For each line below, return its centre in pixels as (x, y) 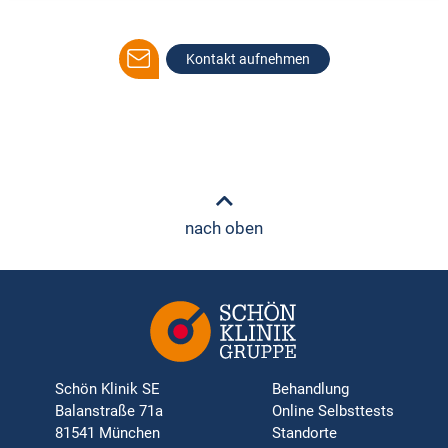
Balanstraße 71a (108, 410)
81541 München (107, 432)
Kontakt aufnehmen (247, 58)
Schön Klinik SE (107, 388)
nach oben (224, 227)
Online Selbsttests (332, 410)
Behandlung (310, 388)
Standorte (304, 432)
